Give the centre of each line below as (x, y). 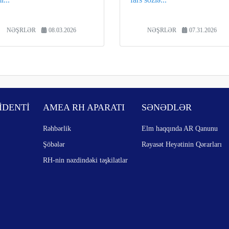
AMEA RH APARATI (84, 107)
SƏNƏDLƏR (166, 107)
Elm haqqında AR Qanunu (179, 128)
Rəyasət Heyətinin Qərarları (181, 144)
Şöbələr (54, 144)
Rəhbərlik (57, 128)
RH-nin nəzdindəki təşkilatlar (86, 160)
